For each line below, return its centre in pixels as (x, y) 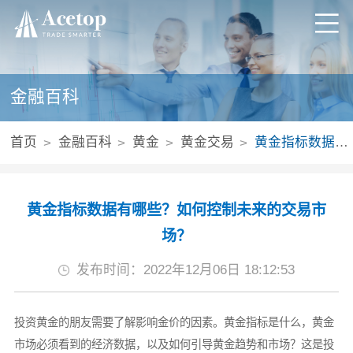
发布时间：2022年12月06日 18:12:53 (186, 270)
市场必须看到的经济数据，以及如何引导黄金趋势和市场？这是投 (174, 345)
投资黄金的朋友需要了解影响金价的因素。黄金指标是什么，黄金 (174, 323)
